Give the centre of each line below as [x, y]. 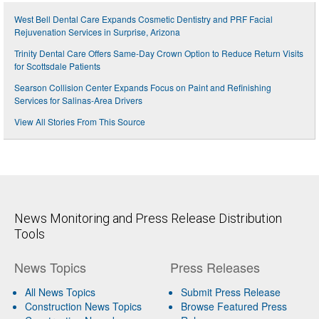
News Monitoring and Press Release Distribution [148, 218]
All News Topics [60, 292]
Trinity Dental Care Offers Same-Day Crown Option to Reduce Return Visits [159, 53]
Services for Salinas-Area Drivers [78, 100]
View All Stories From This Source [80, 121]
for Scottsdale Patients [57, 66]
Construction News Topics [83, 306]
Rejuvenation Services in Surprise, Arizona [97, 31]
